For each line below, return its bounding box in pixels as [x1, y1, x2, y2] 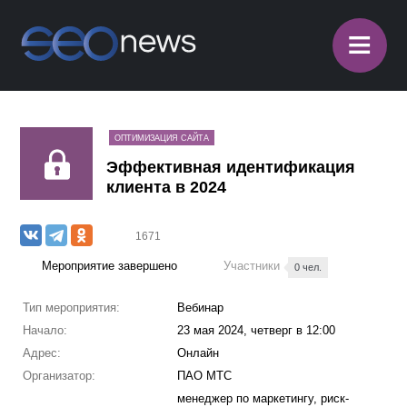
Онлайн [176, 346, 219, 360]
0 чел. [294, 262, 323, 273]
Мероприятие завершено [42, 259, 178, 273]
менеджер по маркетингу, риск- [176, 392, 349, 405]
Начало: [22, 323, 67, 337]
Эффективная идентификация [106, 158, 356, 176]
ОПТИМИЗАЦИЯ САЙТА [114, 134, 210, 143]
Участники [223, 259, 284, 273]
